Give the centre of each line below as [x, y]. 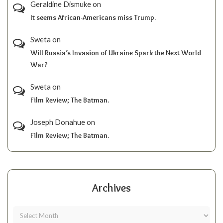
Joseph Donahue [58, 122]
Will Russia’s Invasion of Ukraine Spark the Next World [116, 53]
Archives [111, 188]
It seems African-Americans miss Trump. [93, 17]
